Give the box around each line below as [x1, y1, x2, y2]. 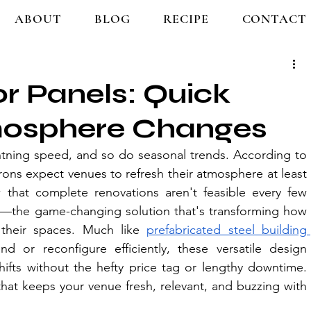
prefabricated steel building [146, 222, 308, 237]
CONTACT [242, 11, 307, 26]
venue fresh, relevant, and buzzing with [84, 278, 307, 294]
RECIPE [163, 11, 209, 26]
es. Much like [59, 222, 147, 237]
